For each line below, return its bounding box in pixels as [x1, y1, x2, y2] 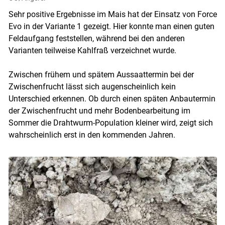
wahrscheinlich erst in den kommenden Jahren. [8, 130, 175, 140]
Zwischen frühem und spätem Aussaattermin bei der [8, 69, 194, 79]
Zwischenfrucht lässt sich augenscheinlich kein [8, 81, 176, 91]
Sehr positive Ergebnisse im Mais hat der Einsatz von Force [8, 9, 217, 19]
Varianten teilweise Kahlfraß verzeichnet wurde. [8, 45, 176, 55]
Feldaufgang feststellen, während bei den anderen [8, 33, 185, 43]
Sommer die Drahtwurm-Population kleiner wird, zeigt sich [8, 118, 213, 128]
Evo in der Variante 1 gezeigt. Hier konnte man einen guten [8, 21, 214, 31]
